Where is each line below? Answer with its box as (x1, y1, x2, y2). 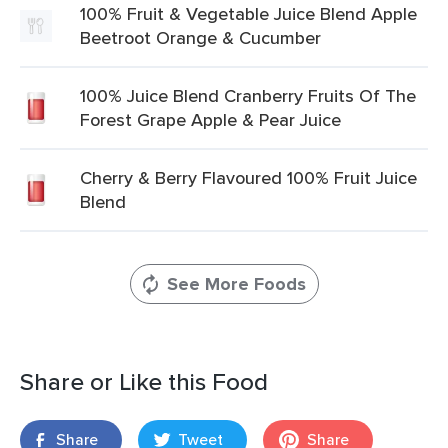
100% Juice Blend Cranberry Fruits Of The (80, 83, 416, 108)
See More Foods (166, 271, 306, 297)
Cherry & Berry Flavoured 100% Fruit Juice (80, 165, 417, 190)
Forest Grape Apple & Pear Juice (80, 107, 341, 132)
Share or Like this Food (20, 364, 268, 399)
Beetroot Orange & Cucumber (80, 25, 321, 50)
